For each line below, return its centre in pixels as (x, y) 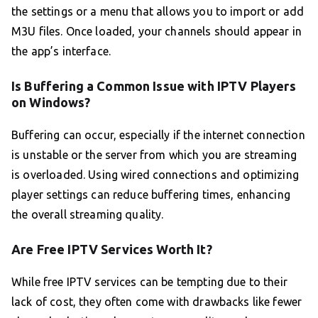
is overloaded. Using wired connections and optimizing (155, 174)
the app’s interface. (61, 51)
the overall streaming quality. (88, 214)
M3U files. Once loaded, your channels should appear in (157, 31)
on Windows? (51, 102)
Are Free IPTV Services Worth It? (112, 249)
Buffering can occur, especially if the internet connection (158, 135)
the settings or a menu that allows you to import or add (158, 11)
